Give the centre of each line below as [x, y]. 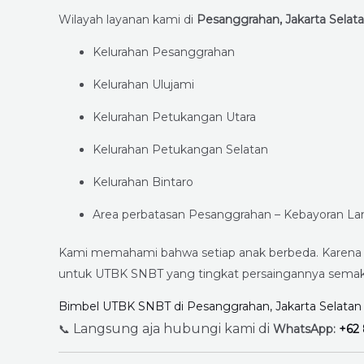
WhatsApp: [306, 329]
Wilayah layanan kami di [128, 20]
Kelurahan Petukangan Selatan [180, 150]
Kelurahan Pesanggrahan [164, 52]
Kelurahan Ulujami [143, 85]
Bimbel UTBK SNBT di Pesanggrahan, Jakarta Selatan [210, 307]
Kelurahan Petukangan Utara [174, 117]
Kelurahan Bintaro [143, 182]
